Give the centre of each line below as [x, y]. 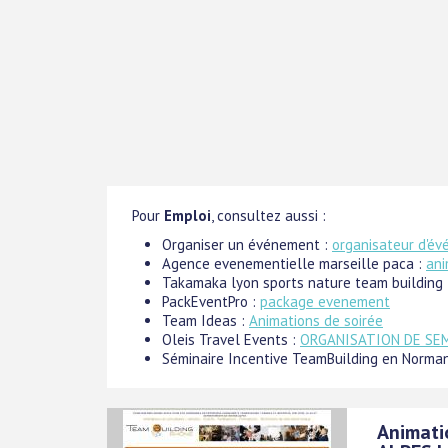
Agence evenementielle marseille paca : [294, 263]
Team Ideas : [205, 320]
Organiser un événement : [247, 244]
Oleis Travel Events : [231, 339]
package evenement [325, 301]
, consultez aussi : [268, 215]
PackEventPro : [211, 301]
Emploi [187, 215]
